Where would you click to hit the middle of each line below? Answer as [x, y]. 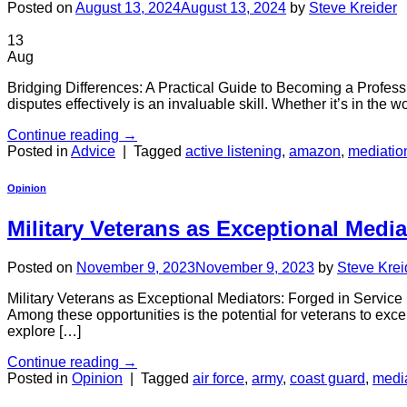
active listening [233, 151]
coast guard [328, 378]
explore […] [44, 331]
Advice [93, 151]
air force [218, 378]
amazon [315, 151]
